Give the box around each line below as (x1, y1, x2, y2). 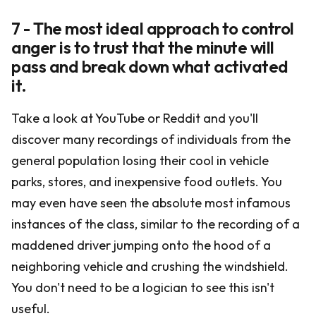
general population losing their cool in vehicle (11, 152, 269, 169)
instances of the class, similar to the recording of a (11, 216, 300, 232)
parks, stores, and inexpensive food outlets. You (11, 174, 282, 190)
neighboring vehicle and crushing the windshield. (11, 258, 288, 274)
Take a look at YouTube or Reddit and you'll (11, 110, 258, 126)
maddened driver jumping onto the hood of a (11, 237, 271, 253)
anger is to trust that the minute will (11, 37, 274, 58)
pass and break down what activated (11, 56, 288, 77)
